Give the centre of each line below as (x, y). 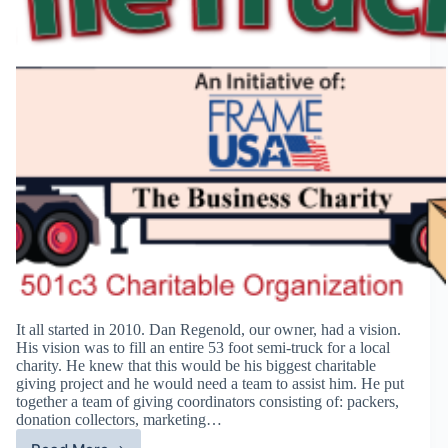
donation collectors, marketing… (119, 420)
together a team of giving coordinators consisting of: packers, (207, 402)
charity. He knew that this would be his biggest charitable (196, 366)
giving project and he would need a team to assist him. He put (210, 384)
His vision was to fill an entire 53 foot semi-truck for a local (203, 348)
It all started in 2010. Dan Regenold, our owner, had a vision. (208, 330)
